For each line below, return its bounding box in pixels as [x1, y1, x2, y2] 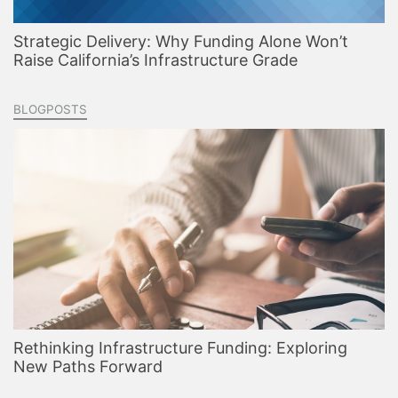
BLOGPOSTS [13, 102, 87, 117]
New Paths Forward [13, 357, 163, 377]
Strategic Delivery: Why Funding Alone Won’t [13, 32, 348, 52]
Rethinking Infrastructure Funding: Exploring [13, 338, 347, 358]
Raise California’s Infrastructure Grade [13, 51, 298, 70]
